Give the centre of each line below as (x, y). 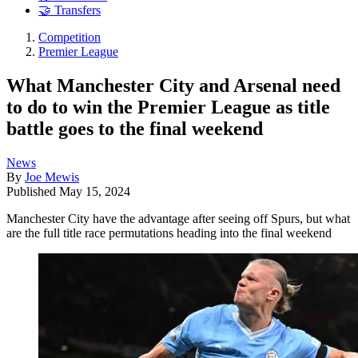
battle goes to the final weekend (135, 128)
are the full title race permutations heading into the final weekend (169, 233)
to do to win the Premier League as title (168, 107)
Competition (70, 38)
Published (33, 191)
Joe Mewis (52, 177)
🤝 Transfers (70, 10)
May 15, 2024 (95, 191)
